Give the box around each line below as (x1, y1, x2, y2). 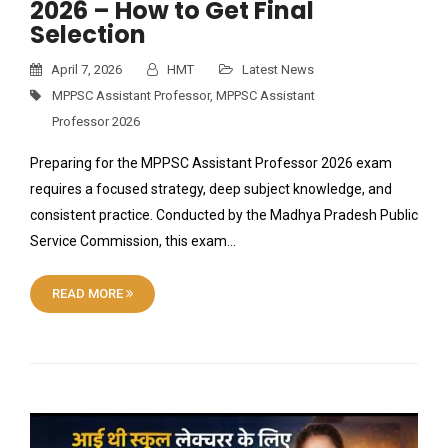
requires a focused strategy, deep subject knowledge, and (30, 181, 392, 197)
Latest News (242, 62, 314, 77)
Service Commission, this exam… (30, 233, 236, 249)
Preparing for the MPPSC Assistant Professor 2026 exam (30, 155, 392, 171)
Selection (30, 18, 146, 51)
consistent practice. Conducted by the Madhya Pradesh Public (30, 207, 418, 223)
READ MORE (52, 286, 126, 301)
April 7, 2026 (48, 62, 122, 77)
